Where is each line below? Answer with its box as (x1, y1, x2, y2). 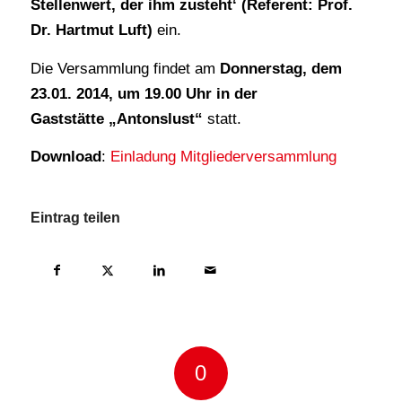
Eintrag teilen (30, 209, 120, 225)
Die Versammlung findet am (30, 59, 220, 77)
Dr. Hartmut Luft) (30, 22, 157, 39)
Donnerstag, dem (219, 59, 342, 77)
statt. (206, 109, 241, 127)
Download (30, 148, 101, 166)
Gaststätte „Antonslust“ (30, 109, 207, 127)
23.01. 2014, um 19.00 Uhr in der (30, 84, 258, 102)
